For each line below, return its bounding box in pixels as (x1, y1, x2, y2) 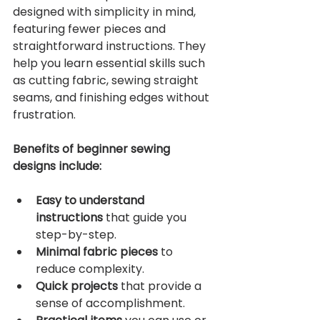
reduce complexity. (36, 261, 144, 278)
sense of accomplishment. (36, 295, 185, 312)
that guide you (103, 209, 189, 226)
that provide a (118, 278, 204, 295)
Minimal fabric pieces (36, 244, 158, 261)
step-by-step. (36, 226, 116, 244)
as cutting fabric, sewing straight (13, 72, 201, 89)
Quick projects (36, 278, 118, 295)
